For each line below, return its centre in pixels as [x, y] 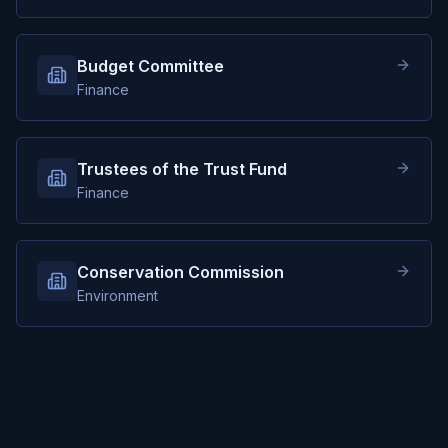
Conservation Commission [180, 272]
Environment [117, 295]
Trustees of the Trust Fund [182, 169]
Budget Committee [150, 66]
